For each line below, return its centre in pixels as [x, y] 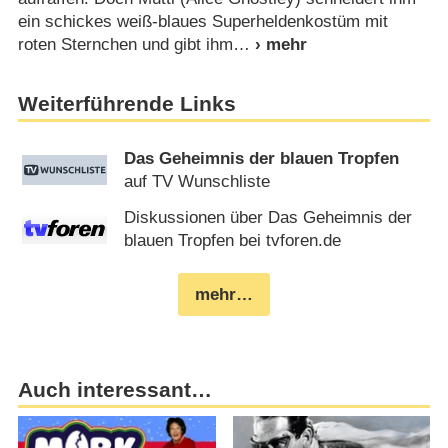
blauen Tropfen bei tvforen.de [233, 240]
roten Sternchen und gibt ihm [125, 44]
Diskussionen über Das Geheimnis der [268, 217]
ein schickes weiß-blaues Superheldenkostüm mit [202, 21]
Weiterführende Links [126, 103]
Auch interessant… [114, 389]
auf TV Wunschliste [197, 182]
